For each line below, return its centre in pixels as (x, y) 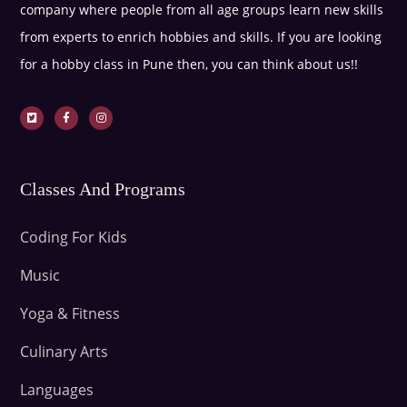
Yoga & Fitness (70, 313)
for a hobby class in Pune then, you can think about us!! (189, 64)
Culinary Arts (65, 351)
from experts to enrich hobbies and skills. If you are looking (201, 36)
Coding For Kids (74, 237)
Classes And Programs (103, 189)
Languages (57, 389)
